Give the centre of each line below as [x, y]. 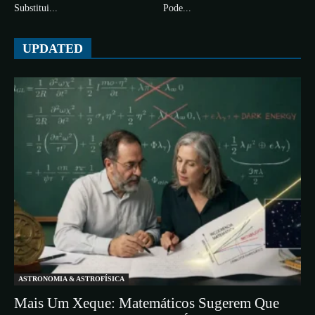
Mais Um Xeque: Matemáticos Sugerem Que [147, 303]
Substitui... [36, 8]
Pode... [177, 8]
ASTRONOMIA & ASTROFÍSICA [71, 278]
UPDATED [53, 48]
